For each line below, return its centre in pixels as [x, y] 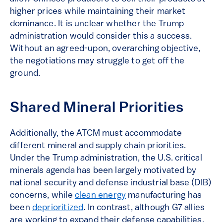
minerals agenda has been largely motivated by [103, 171]
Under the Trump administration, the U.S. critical [106, 159]
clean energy [100, 196]
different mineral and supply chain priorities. [98, 146]
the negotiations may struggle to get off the [97, 61]
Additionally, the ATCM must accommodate [96, 134]
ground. [25, 74]
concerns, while [42, 196]
